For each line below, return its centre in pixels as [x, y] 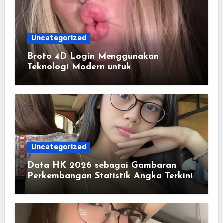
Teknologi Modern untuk [79, 67]
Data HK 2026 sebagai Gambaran [102, 165]
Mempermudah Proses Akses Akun [100, 77]
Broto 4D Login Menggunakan [93, 56]
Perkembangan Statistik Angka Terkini [110, 176]
